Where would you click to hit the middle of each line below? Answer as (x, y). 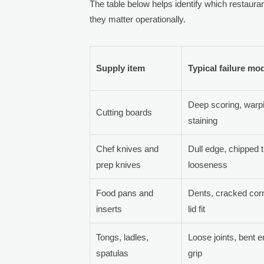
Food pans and (125, 193)
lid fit (197, 209)
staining (203, 120)
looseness (208, 164)
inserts (109, 209)
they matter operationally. (138, 19)
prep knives (119, 164)
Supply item (121, 68)
